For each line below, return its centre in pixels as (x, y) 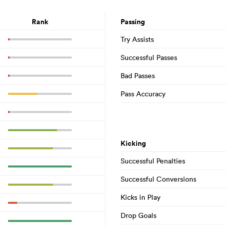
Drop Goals (138, 215)
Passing (133, 22)
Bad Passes (138, 75)
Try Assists (137, 39)
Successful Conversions (158, 179)
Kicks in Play (140, 197)
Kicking (133, 143)
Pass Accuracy (143, 94)
